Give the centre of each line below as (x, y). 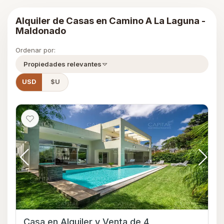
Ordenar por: (35, 50)
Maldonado (41, 31)
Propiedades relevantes (62, 64)
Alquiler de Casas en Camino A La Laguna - (110, 21)
